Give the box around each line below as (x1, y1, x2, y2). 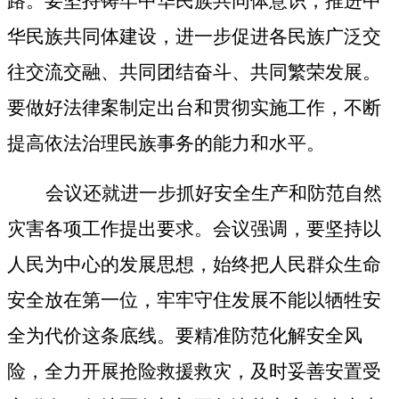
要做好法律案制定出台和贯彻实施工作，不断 (7, 97, 381, 119)
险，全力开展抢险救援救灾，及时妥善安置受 (7, 361, 381, 383)
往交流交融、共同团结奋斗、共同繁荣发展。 (7, 61, 381, 84)
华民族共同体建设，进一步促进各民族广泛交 (7, 26, 381, 48)
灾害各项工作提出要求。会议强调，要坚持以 (7, 218, 381, 240)
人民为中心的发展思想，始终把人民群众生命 (7, 254, 381, 276)
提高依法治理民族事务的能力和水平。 (7, 133, 325, 155)
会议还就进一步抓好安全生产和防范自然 (45, 183, 382, 205)
